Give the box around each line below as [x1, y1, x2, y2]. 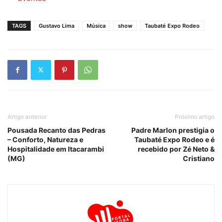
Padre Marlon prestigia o [131, 125, 215, 134]
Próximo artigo [175, 112, 215, 120]
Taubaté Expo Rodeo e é [134, 135, 215, 144]
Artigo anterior [7, 112, 47, 120]
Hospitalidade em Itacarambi [7, 144, 104, 153]
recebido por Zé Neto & [138, 144, 215, 153]
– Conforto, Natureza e [7, 135, 83, 144]
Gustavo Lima [39, 22, 74, 29]
